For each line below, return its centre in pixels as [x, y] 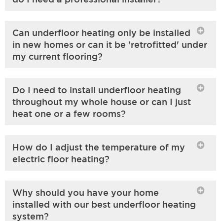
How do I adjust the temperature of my [99, 147]
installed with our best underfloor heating [104, 204]
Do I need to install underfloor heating [97, 90]
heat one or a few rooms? [69, 113]
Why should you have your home [86, 192]
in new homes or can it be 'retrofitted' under [110, 44]
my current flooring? [57, 56]
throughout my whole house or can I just [102, 101]
